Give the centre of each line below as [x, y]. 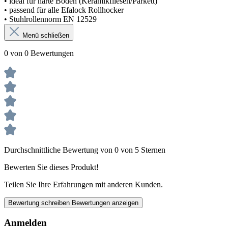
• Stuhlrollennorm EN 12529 [50, 19]
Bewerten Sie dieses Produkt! [51, 167]
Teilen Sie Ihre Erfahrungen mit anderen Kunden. [83, 184]
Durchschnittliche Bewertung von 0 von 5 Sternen [85, 150]
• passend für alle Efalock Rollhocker [64, 10]
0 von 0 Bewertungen [39, 53]
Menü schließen [46, 35]
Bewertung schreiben [40, 203]
